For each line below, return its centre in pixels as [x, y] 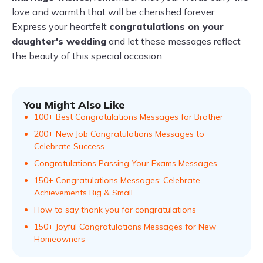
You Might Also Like [74, 105]
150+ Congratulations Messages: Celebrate [117, 180]
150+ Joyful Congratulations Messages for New [125, 227]
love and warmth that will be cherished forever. [114, 12]
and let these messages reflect [173, 41]
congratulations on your [166, 26]
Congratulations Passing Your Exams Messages [126, 163]
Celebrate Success [69, 146]
